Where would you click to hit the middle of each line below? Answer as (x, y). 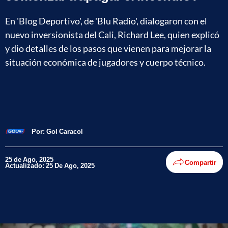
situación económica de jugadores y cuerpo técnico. (105, 62)
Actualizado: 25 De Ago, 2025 (50, 165)
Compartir (201, 162)
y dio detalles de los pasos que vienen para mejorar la (108, 48)
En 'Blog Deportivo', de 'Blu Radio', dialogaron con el (106, 21)
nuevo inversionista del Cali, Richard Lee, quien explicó (112, 34)
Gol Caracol (65, 131)
